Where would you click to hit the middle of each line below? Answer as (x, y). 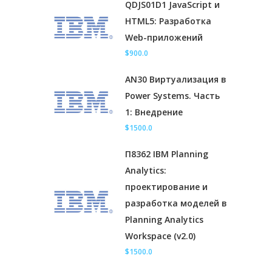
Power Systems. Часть (172, 96)
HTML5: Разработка (168, 21)
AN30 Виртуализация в (176, 80)
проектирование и (166, 187)
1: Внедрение (154, 112)
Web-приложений (164, 38)
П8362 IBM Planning (167, 154)
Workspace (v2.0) (160, 236)
